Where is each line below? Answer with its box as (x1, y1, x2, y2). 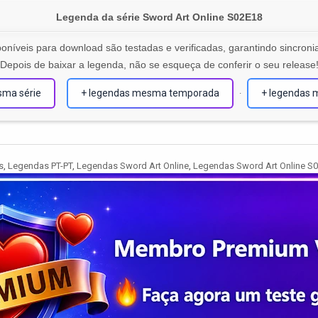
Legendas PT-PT (8, 160, 72, 171)
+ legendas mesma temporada (81, 87, 219, 99)
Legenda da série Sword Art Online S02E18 (55, 11, 263, 23)
